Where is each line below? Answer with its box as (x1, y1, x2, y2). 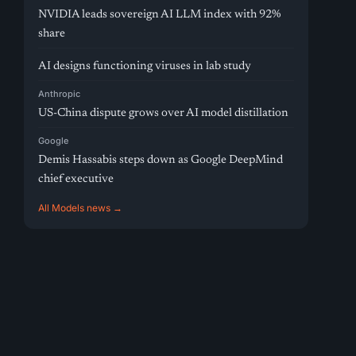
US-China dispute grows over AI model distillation (38, 107, 289, 119)
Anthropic (38, 88, 81, 99)
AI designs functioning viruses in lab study (38, 60, 252, 72)
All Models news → (38, 202, 123, 214)
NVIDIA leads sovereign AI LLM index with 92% (38, 9, 282, 21)
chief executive (38, 173, 114, 185)
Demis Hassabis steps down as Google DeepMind (38, 154, 284, 166)
